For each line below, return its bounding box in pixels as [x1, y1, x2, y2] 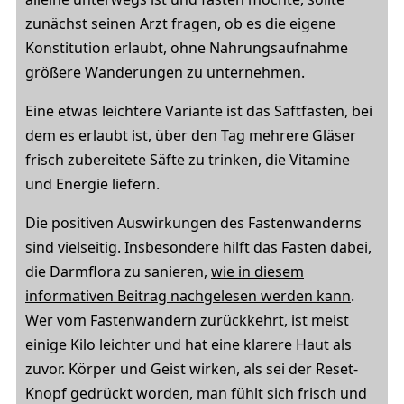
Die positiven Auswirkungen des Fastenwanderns [25, 213, 362, 233]
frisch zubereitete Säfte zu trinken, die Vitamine [25, 150, 350, 170]
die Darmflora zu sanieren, [25, 262, 211, 281]
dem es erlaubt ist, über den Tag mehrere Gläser [25, 125, 356, 145]
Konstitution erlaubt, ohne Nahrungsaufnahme [25, 38, 348, 58]
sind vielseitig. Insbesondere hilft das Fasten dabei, [25, 237, 372, 257]
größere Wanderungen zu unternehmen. [25, 62, 305, 82]
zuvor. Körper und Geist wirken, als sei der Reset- [25, 359, 358, 379]
